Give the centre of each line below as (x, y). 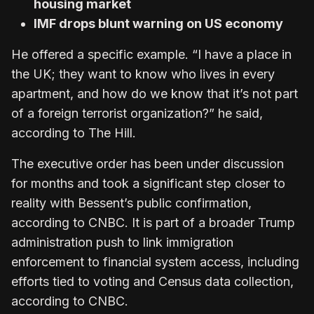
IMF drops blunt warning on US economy (158, 23)
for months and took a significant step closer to (148, 183)
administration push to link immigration (122, 242)
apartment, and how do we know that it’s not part (155, 93)
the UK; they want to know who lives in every (143, 74)
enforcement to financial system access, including (155, 261)
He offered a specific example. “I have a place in (151, 54)
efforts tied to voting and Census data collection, (152, 281)
